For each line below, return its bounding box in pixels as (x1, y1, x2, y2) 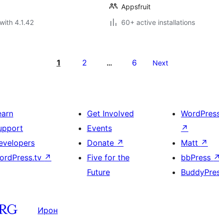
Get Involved (87, 109, 134, 118)
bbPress (181, 153, 214, 162)
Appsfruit (121, 2, 151, 11)
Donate (87, 138, 116, 148)
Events (87, 123, 112, 133)
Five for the (87, 153, 130, 162)
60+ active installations (121, 18, 195, 26)
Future (87, 167, 110, 177)
